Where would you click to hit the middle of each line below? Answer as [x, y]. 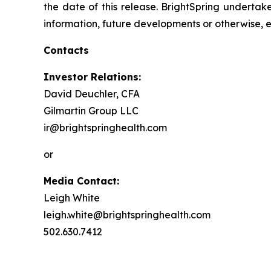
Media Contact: [81, 181]
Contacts [66, 50]
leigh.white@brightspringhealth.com [127, 214]
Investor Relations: [92, 77]
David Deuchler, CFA [92, 93]
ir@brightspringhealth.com [105, 127]
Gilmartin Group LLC [91, 110]
